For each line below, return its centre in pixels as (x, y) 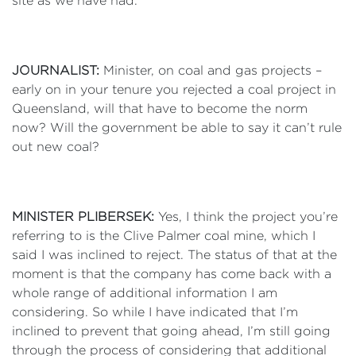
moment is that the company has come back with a (172, 274)
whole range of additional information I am (145, 293)
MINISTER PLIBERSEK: (85, 217)
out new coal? (60, 147)
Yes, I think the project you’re (248, 217)
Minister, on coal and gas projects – (213, 70)
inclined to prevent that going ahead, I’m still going (171, 331)
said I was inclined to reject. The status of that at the (174, 255)
